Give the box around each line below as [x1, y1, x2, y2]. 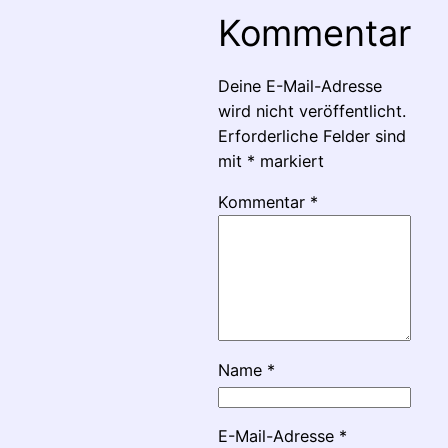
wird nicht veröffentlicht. [218, 101, 407, 122]
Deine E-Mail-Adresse [218, 76, 383, 97]
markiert [255, 151, 325, 172]
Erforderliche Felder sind [218, 126, 407, 147]
